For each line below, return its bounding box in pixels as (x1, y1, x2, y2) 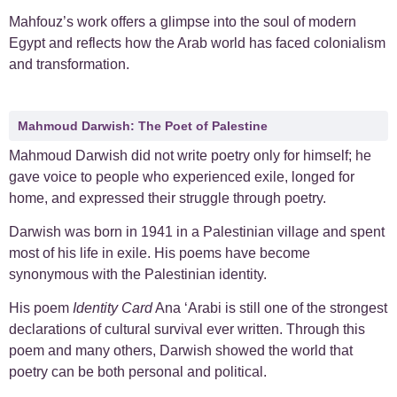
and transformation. (9, 57, 129, 73)
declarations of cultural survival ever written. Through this (9, 322, 365, 338)
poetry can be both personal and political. (9, 364, 267, 380)
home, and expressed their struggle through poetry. (9, 190, 326, 206)
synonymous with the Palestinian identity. (9, 267, 267, 283)
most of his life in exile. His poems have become (9, 245, 310, 261)
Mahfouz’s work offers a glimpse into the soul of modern (9, 14, 356, 30)
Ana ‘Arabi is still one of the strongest (152, 300, 387, 316)
